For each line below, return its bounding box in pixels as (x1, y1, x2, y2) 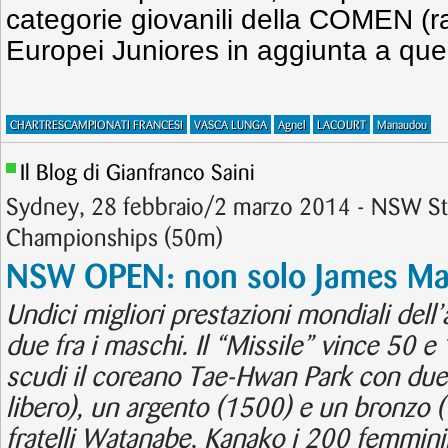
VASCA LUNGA (194, 120, 267, 131)
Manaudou (377, 120, 427, 131)
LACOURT (317, 120, 366, 131)
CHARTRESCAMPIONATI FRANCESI (10, 120, 183, 131)
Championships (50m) (6, 228, 223, 250)
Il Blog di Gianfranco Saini (20, 163, 255, 184)
